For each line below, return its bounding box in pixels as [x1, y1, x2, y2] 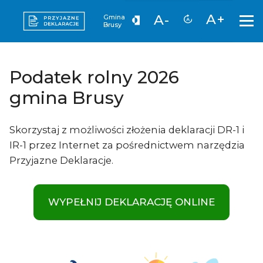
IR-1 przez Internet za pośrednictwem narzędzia [9, 139, 245, 151]
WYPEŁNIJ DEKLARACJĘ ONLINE [48, 196, 215, 208]
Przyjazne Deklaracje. [9, 154, 113, 167]
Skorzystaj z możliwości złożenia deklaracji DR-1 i [9, 124, 244, 136]
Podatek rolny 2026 [9, 66, 179, 87]
